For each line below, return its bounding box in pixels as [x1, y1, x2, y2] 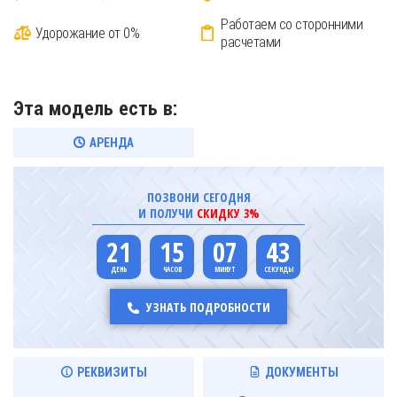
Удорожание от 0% [35, 23, 139, 42]
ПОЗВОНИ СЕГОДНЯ [146, 189, 251, 206]
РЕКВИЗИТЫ [77, 365, 146, 379]
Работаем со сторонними [221, 14, 362, 33]
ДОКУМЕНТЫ [265, 365, 338, 379]
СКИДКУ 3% [196, 205, 260, 222]
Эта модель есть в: [13, 97, 177, 120]
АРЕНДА [90, 136, 134, 150]
